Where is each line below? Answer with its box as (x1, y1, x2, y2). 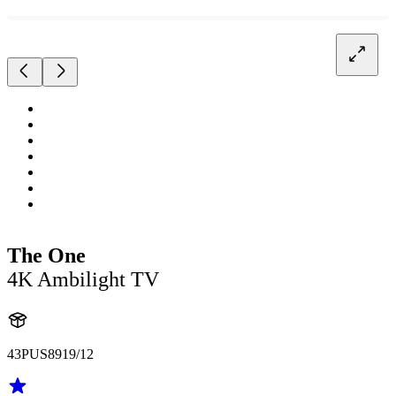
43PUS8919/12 (7, 346, 94, 362)
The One (7, 244, 86, 268)
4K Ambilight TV (7, 268, 159, 292)
